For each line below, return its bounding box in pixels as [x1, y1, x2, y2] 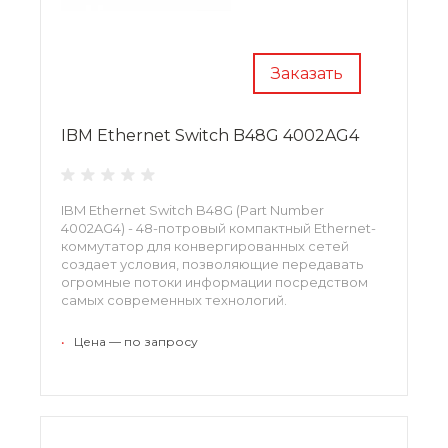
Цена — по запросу [74, 333, 198, 349]
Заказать [271, 63, 343, 83]
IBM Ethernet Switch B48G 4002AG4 [61, 125, 359, 145]
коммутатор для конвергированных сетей [61, 237, 349, 254]
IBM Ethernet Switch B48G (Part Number [61, 201, 324, 218]
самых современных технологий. [61, 291, 287, 308]
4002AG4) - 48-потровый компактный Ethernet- [61, 219, 376, 236]
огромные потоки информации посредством [61, 273, 368, 290]
